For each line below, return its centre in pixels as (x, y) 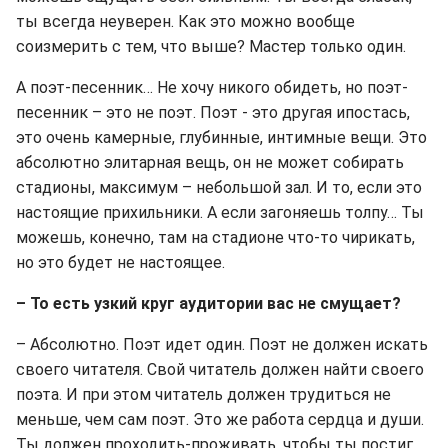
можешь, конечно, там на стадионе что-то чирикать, (215, 237)
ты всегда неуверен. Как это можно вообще (185, 21)
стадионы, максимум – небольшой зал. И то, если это (219, 187)
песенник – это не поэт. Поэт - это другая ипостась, (213, 112)
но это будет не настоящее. (120, 262)
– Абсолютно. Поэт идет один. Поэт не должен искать (222, 344)
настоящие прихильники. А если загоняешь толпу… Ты (220, 212)
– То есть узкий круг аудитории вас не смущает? (208, 303)
